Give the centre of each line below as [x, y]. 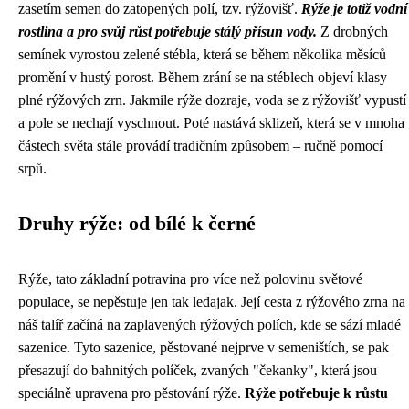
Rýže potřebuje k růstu [316, 393]
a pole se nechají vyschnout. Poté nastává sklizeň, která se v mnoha [211, 123]
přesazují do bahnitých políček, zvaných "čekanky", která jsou [198, 370]
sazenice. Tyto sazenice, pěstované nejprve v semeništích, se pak [204, 347]
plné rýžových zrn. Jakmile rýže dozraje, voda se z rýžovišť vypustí [212, 100]
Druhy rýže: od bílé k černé [137, 224]
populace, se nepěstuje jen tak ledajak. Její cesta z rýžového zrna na [212, 302]
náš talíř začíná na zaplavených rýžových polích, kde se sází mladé [210, 325]
